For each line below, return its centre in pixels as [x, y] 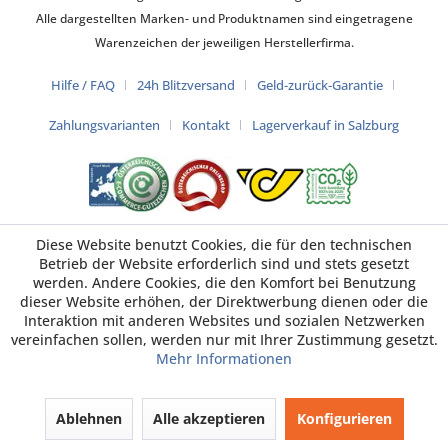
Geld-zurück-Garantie [319, 85]
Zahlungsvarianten [104, 125]
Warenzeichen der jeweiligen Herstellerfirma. [224, 43]
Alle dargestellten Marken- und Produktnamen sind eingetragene [224, 19]
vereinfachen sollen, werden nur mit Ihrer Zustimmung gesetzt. [224, 339]
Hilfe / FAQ [82, 85]
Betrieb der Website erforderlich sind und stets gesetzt [224, 263]
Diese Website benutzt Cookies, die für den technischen [224, 244]
